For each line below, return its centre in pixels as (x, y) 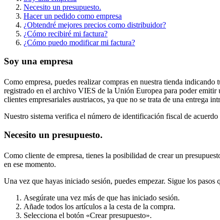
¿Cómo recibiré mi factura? (66, 33)
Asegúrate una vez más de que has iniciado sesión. (102, 197)
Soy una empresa (39, 61)
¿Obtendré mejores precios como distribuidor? (95, 25)
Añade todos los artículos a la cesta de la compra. (99, 206)
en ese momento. (30, 164)
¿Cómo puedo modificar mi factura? (79, 42)
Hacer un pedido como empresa (73, 16)
